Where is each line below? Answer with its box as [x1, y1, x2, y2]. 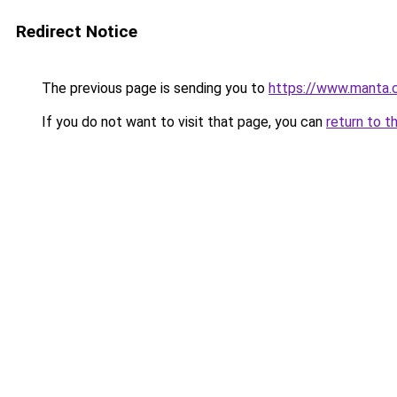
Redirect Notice [16, 21, 137, 42]
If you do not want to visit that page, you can [38, 113, 326, 130]
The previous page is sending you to [38, 80, 269, 97]
